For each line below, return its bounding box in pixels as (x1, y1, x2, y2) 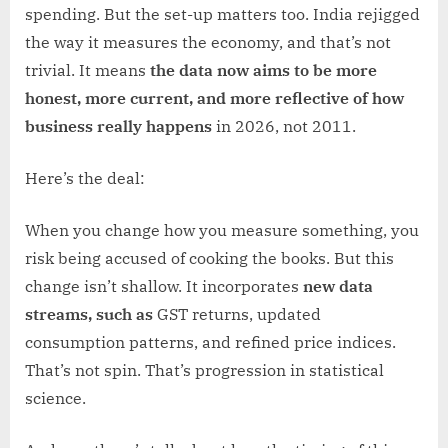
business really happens (25, 115, 212, 136)
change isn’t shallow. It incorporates (25, 275, 303, 296)
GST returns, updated (153, 303, 321, 324)
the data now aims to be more (150, 59, 377, 80)
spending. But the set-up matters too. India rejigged (25, 3, 420, 24)
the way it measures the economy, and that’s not (25, 31, 391, 52)
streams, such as (25, 303, 153, 324)
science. (25, 387, 86, 408)
